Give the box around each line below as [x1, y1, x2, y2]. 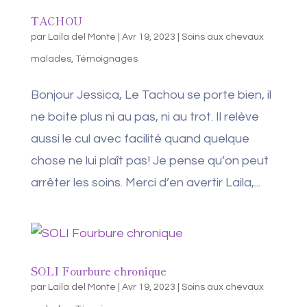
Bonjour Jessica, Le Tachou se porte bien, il [30, 88, 271, 101]
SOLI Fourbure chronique [30, 262, 167, 279]
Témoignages [75, 54, 138, 64]
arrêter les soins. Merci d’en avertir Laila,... [30, 176, 260, 189]
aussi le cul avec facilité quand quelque [30, 132, 249, 145]
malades [30, 54, 71, 64]
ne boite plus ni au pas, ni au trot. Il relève [30, 110, 259, 123]
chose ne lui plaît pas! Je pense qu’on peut [30, 154, 269, 167]
